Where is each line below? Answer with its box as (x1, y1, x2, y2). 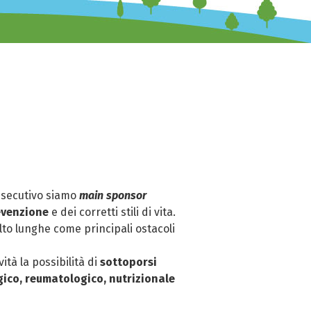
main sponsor (79, 189, 146, 202)
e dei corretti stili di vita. (49, 205, 176, 219)
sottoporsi (100, 255, 157, 269)
